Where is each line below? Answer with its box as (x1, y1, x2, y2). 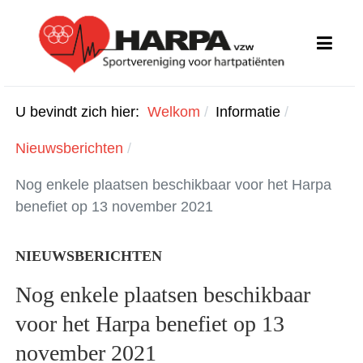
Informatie (216, 104, 280, 121)
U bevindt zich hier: (15, 104, 147, 121)
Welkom (147, 104, 200, 121)
